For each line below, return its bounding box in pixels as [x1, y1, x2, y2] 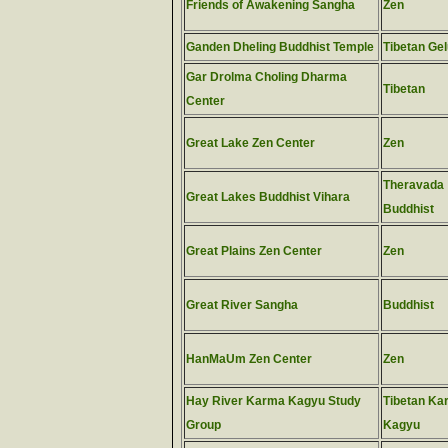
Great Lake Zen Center [186, 136, 315, 150]
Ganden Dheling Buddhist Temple [186, 40, 374, 54]
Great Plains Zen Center [186, 244, 322, 258]
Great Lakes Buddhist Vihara [186, 190, 350, 204]
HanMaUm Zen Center [186, 352, 312, 366]
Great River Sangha [186, 298, 298, 312]
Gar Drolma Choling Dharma [186, 70, 347, 84]
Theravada [383, 178, 444, 192]
